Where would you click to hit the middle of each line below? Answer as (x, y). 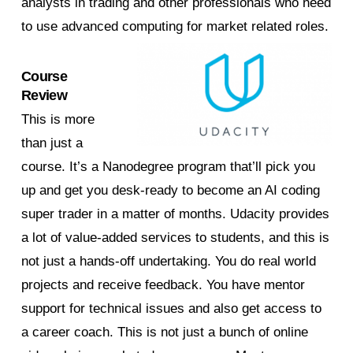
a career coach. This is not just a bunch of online (164, 333)
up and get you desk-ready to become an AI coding (170, 191)
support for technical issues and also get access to (171, 309)
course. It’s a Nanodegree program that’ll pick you (168, 167)
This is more (58, 120)
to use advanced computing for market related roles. (175, 27)
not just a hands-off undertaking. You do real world (168, 262)
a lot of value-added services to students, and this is (175, 238)
